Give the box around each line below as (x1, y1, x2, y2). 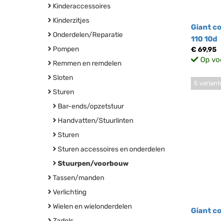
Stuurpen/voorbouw (58, 159, 129, 168)
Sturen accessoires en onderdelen (56, 145, 165, 153)
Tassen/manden (51, 174, 104, 182)
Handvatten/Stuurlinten (56, 116, 133, 125)
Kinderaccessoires (51, 2, 110, 10)
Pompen (51, 45, 79, 53)
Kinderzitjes (51, 16, 89, 25)
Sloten (51, 74, 73, 82)
